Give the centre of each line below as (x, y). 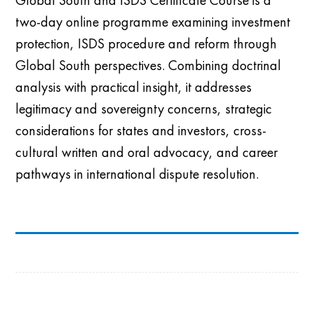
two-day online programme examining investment (153, 21)
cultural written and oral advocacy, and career (147, 152)
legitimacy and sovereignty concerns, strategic (144, 108)
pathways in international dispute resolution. (137, 173)
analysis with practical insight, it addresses (134, 87)
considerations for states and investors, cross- (141, 130)
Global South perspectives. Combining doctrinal (149, 65)
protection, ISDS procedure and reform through (146, 43)
